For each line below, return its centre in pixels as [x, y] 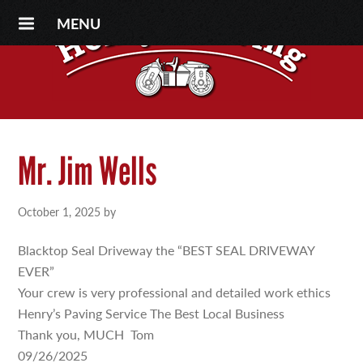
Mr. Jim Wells [88, 171]
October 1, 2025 [60, 211]
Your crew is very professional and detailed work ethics [175, 292]
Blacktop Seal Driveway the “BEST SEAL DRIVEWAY [167, 250]
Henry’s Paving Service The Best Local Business [152, 313]
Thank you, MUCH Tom [86, 334]
